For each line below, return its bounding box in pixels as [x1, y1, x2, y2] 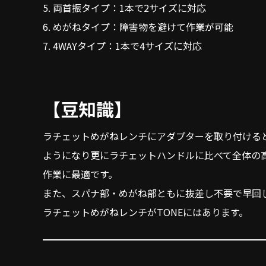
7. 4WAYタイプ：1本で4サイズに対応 [43, 39, 202, 53]
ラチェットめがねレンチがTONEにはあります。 [43, 205, 248, 219]
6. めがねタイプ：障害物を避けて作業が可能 [43, 20, 233, 34]
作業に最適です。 [43, 167, 118, 181]
